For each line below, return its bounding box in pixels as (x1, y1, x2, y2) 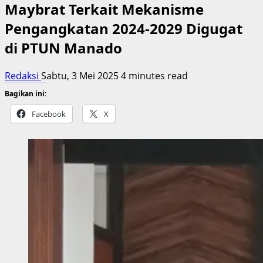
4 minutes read (121, 69, 188, 82)
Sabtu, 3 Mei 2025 (41, 69, 121, 82)
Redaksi (5, 69, 41, 82)
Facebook (32, 108, 66, 119)
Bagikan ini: (5, 88, 46, 99)
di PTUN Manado (5, 38, 122, 58)
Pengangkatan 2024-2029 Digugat (5, 18, 242, 38)
